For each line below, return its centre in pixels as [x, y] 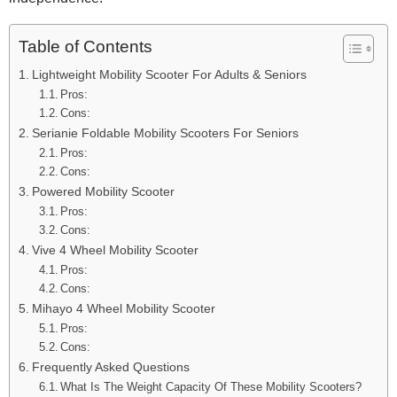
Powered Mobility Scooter [103, 191]
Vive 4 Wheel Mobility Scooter [115, 249]
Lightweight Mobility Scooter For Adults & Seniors [169, 74]
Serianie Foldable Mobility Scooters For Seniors [165, 132]
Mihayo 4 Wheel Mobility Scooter [123, 308]
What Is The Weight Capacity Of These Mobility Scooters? [211, 386]
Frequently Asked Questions [110, 366]
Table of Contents [86, 47]
